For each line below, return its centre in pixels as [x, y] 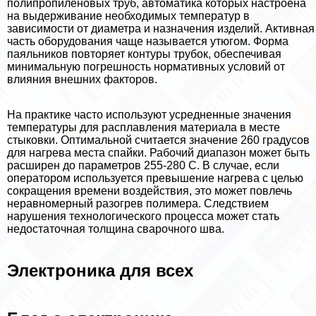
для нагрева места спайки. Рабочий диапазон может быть [158, 152]
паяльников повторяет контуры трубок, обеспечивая [144, 54]
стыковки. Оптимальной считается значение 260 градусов [158, 140]
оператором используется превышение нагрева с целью [155, 178]
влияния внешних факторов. [82, 79]
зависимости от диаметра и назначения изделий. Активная [161, 28]
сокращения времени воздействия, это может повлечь [150, 190]
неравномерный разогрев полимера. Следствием [138, 203]
